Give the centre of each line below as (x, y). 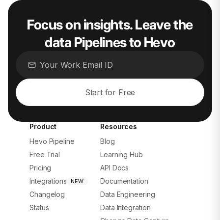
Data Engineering (128, 194)
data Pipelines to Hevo (110, 42)
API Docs (115, 168)
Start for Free (110, 92)
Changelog (47, 194)
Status (39, 208)
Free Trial (45, 155)
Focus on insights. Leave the (110, 24)
